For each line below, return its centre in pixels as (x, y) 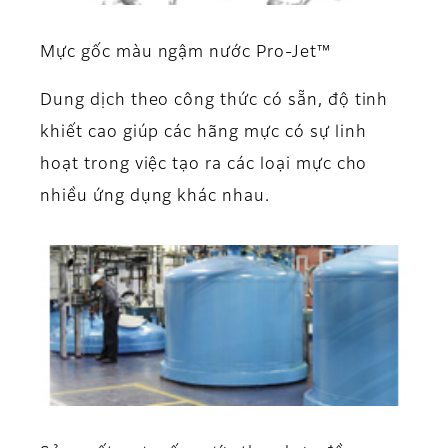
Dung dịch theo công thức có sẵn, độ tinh (214, 101)
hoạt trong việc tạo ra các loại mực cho (204, 165)
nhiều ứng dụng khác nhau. (155, 197)
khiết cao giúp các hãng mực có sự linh (203, 133)
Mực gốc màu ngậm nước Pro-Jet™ (185, 53)
